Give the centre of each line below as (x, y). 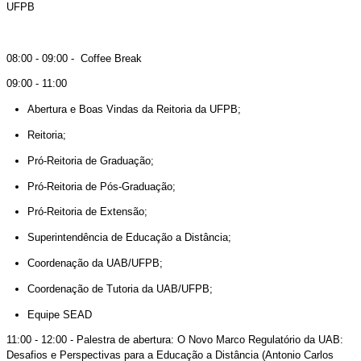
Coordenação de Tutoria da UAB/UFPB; (120, 288)
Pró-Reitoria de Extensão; (87, 212)
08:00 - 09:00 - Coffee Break (75, 58)
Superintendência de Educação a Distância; (129, 238)
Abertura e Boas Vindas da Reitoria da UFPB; (134, 110)
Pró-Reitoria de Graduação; (90, 160)
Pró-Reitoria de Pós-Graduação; (101, 186)
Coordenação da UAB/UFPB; (95, 263)
